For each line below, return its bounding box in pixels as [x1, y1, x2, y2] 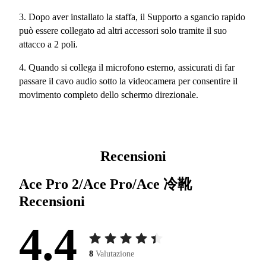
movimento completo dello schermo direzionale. [19, 89, 198, 100]
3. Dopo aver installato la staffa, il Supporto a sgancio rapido [19, 11, 245, 22]
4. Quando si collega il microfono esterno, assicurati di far [19, 62, 235, 72]
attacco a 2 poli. [19, 39, 78, 49]
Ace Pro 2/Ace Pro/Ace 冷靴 [19, 176, 192, 192]
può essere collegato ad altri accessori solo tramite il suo [19, 25, 227, 36]
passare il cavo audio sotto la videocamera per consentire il [19, 75, 237, 86]
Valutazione [96, 249, 134, 259]
